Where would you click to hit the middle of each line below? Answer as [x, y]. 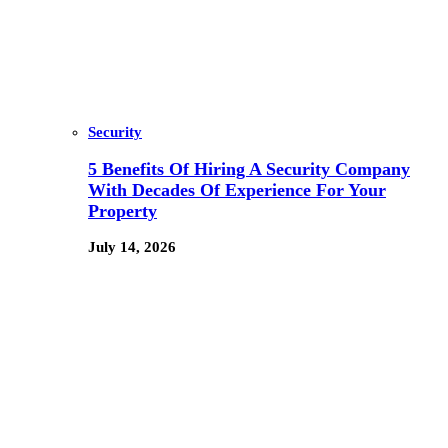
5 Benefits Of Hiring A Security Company [249, 168]
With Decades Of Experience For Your [237, 189]
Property [122, 210]
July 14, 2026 [132, 247]
